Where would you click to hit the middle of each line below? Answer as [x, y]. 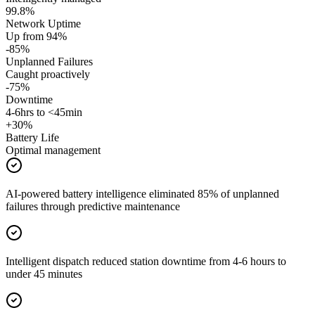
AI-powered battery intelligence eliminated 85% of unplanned [142, 194]
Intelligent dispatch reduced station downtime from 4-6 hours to [146, 262]
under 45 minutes [44, 274]
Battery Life [32, 138]
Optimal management [53, 150]
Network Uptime [43, 24]
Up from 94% [36, 37]
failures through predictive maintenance [93, 207]
